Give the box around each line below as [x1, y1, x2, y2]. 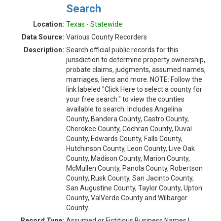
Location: [33, 20, 64, 28]
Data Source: [22, 33, 64, 41]
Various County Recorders [66, 33, 147, 41]
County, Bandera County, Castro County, [66, 115, 189, 123]
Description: [24, 46, 64, 54]
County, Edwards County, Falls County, [66, 135, 183, 143]
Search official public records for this [66, 46, 179, 54]
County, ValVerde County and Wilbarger [66, 194, 187, 202]
